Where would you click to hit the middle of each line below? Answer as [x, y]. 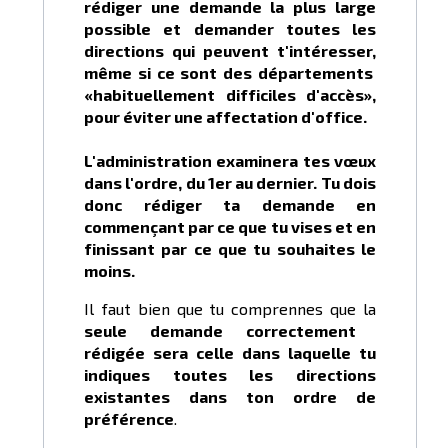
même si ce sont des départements [230, 73]
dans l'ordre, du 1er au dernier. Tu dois [230, 183]
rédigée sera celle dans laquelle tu [230, 353]
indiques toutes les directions [230, 375]
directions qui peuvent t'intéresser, [230, 51]
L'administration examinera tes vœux [230, 161]
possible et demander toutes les [230, 29]
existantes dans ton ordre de [230, 397]
